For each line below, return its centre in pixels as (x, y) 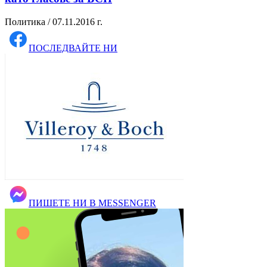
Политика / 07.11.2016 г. (54, 21)
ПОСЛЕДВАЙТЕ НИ (73, 48)
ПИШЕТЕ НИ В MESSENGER (92, 203)
